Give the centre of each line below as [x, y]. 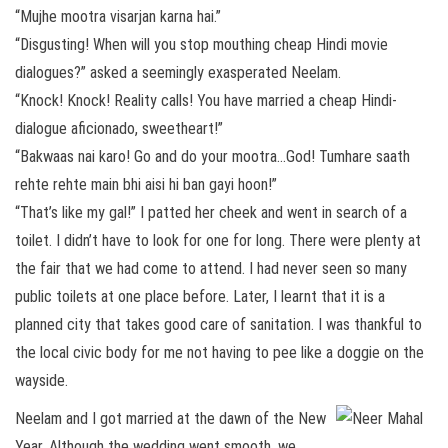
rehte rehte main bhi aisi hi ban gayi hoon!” [146, 184]
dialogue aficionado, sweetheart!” [119, 128]
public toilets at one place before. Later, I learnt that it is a [200, 296]
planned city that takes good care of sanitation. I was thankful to [218, 324]
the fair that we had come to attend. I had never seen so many [211, 268]
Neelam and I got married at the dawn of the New [170, 418]
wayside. [41, 380]
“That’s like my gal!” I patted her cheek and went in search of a [211, 212]
